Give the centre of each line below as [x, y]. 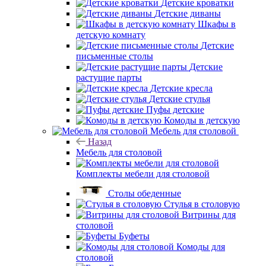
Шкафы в [217, 24]
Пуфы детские [175, 109]
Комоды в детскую [202, 120]
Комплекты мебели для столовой [143, 173]
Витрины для [209, 214]
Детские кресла [181, 88]
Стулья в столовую [202, 204]
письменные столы [115, 56]
